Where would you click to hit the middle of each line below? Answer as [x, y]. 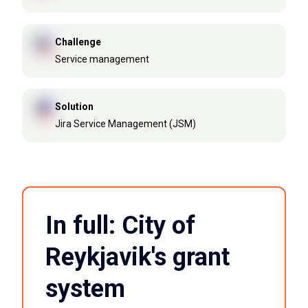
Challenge [78, 42]
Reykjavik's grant [137, 257]
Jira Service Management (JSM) [125, 123]
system [85, 288]
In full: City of [120, 225]
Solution [74, 106]
